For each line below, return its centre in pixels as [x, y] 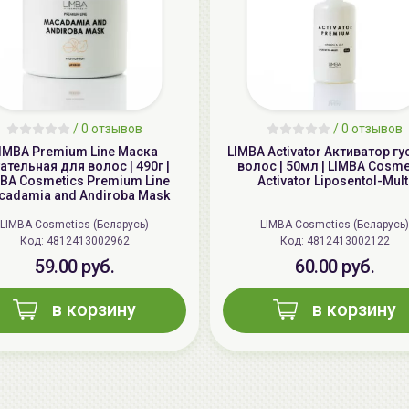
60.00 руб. [335, 267]
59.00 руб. [74, 267]
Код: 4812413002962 [88, 241]
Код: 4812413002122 [348, 241]
